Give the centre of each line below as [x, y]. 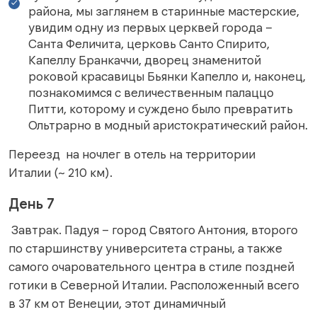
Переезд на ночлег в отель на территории [132, 154]
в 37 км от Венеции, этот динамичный [117, 303]
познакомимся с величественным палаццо [151, 92]
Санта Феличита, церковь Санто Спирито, [149, 44]
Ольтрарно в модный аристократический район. [168, 125]
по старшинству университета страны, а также [145, 248]
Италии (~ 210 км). [60, 172]
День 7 [31, 204]
